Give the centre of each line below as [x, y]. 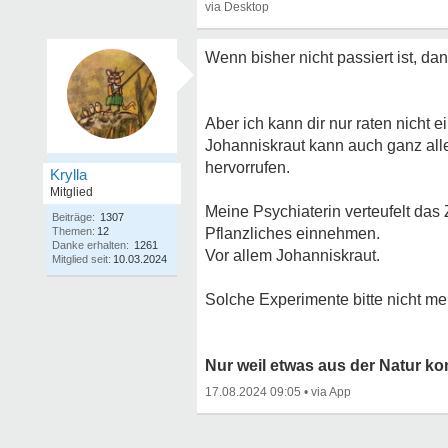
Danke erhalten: [90, 245]
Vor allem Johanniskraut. [292, 255]
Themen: [73, 231]
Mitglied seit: [81, 259]
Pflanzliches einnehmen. [292, 233]
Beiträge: [73, 217]
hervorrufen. [247, 167]
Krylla [68, 174]
